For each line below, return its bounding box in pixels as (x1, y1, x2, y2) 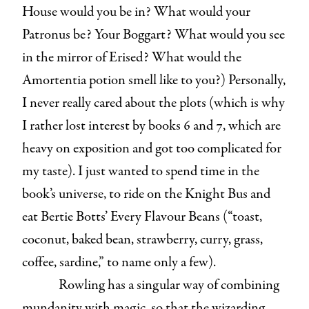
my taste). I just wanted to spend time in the (22, 161, 259, 181)
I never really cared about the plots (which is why (22, 92, 285, 113)
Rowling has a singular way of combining (58, 275, 279, 295)
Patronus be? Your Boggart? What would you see (22, 24, 285, 45)
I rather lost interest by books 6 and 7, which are (22, 115, 281, 136)
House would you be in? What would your (22, 1, 250, 22)
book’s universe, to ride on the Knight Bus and (22, 183, 270, 204)
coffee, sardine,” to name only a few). (22, 252, 219, 272)
